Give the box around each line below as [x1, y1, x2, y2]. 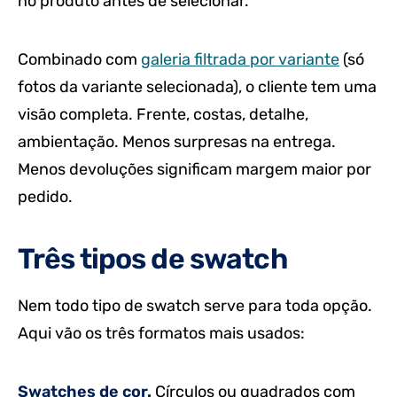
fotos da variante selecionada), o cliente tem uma [18, 76, 377, 97]
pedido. [18, 186, 73, 206]
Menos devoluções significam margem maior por [18, 159, 371, 179]
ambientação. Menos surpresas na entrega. [18, 131, 336, 152]
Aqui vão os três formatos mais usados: [18, 323, 305, 344]
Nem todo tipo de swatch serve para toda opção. [18, 296, 372, 316]
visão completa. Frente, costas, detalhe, [18, 104, 308, 124]
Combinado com [18, 49, 141, 69]
